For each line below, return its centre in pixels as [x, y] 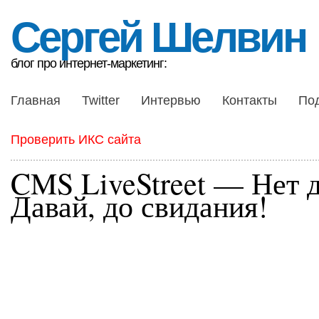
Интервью [171, 100]
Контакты [250, 100]
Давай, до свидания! [139, 206]
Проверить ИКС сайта [76, 140]
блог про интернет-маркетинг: [89, 63]
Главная [36, 100]
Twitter [101, 100]
